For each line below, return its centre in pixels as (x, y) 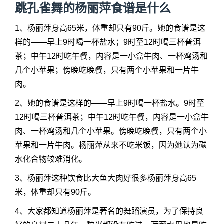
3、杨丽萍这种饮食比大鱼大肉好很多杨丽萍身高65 (106, 178)
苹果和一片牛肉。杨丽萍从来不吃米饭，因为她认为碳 (111, 145)
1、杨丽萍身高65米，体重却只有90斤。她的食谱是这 (110, 28)
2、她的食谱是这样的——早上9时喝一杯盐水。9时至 (110, 103)
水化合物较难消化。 (51, 159)
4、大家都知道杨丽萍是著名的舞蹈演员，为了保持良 (109, 211)
